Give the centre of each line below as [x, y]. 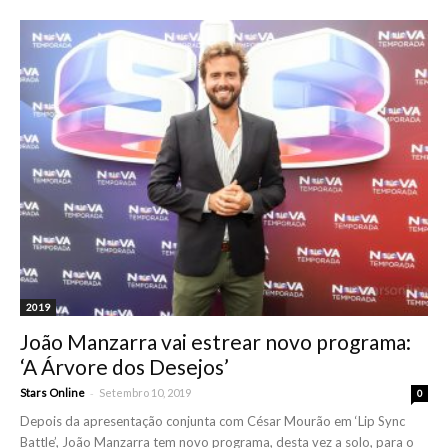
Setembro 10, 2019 [145, 393]
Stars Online [52, 393]
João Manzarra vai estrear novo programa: [215, 342]
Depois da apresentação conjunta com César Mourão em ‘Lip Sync [212, 421]
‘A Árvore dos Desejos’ [124, 367]
